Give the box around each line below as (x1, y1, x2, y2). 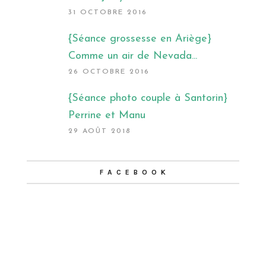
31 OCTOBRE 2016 (68, 8, 147, 16)
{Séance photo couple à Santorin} (68, 92, 227, 104)
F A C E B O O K (99, 167, 167, 176)
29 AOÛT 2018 (68, 127, 131, 135)
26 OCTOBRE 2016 (68, 68, 150, 75)
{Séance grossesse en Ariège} (68, 33, 211, 45)
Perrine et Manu (68, 109, 145, 121)
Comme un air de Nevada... (68, 50, 197, 62)
